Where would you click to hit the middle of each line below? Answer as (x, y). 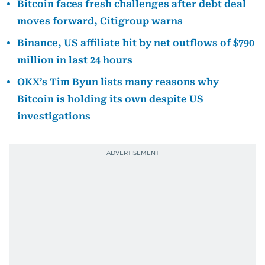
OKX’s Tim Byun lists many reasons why (118, 82)
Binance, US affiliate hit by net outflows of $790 (136, 43)
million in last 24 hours (75, 60)
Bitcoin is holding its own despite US (110, 99)
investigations (54, 116)
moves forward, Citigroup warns (100, 21)
